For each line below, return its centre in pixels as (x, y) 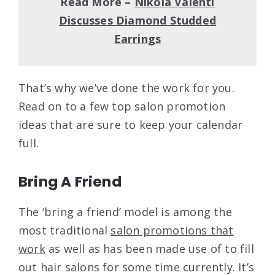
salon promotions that (172, 230)
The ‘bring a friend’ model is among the (125, 211)
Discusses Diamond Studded (137, 20)
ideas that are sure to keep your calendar (131, 124)
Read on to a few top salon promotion (122, 106)
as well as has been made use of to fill (149, 248)
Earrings (137, 38)
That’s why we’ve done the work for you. (126, 87)
